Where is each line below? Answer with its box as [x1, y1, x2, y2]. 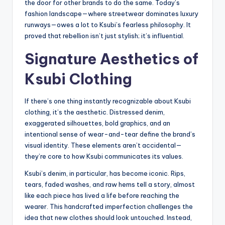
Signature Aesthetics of [25, 49, 198, 68]
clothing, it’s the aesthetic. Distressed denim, [25, 107, 165, 116]
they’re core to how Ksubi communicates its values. [25, 152, 183, 160]
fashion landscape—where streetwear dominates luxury [25, 9, 198, 18]
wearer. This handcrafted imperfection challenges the [25, 202, 193, 210]
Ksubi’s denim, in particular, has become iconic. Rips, [25, 169, 185, 177]
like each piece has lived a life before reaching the [25, 191, 179, 199]
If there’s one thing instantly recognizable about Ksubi [25, 96, 191, 105]
